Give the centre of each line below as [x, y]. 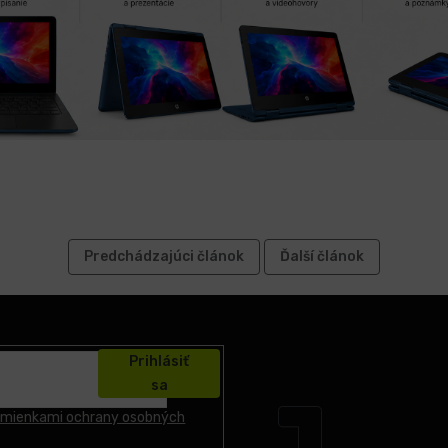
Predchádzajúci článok [164, 257]
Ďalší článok [322, 257]
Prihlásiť [159, 361]
